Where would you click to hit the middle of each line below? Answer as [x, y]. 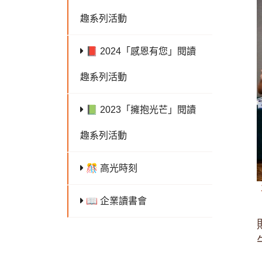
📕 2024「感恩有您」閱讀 [140, 51]
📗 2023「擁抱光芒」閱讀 [140, 109]
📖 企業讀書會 [115, 201]
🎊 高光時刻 [111, 168]
